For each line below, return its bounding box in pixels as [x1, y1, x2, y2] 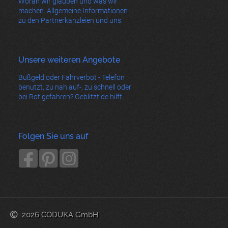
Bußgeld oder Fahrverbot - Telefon [18, 73, 125, 81]
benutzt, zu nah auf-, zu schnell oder [18, 82, 131, 91]
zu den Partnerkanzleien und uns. [18, 16, 123, 24]
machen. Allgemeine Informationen [18, 6, 128, 15]
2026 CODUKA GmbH [22, 210, 98, 219]
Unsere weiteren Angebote [18, 54, 120, 65]
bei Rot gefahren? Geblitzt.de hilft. [18, 92, 124, 101]
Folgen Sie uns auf [18, 131, 88, 141]
